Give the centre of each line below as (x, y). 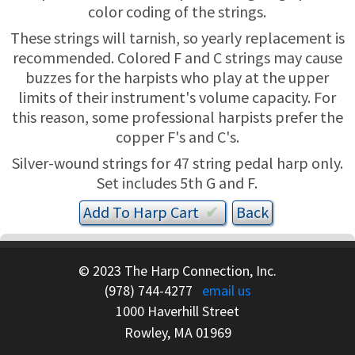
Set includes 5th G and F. (177, 183)
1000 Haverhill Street (177, 311)
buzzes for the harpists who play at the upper (177, 78)
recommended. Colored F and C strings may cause (177, 58)
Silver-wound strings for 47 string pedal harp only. (177, 163)
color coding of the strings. (177, 12)
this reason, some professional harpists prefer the (177, 117)
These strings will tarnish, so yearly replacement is (177, 38)
